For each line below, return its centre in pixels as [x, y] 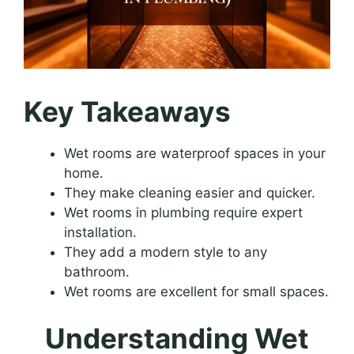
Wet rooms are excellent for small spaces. [196, 291]
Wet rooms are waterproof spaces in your [195, 153]
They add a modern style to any [166, 252]
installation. [100, 232]
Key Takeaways [127, 111]
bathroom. [97, 271]
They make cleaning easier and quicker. [190, 192]
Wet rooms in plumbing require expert [183, 212]
